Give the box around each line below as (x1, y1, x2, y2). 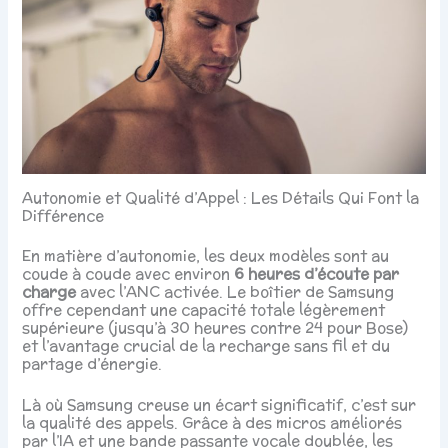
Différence (22, 205, 105, 227)
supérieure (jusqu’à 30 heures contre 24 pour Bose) (22, 316, 409, 338)
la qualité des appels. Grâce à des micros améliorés (22, 412, 403, 434)
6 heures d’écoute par (234, 262, 400, 284)
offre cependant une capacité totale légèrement (22, 298, 386, 320)
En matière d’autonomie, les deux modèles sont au (22, 244, 390, 266)
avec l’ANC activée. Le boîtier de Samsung (76, 280, 395, 302)
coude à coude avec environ (22, 262, 235, 284)
